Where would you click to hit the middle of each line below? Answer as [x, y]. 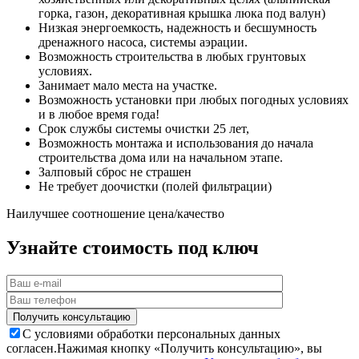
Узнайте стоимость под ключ [133, 247]
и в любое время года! [99, 114]
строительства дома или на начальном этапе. [161, 157]
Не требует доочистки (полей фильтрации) [155, 186]
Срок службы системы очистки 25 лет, [144, 128]
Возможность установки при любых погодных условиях [194, 99]
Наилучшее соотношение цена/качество [115, 213]
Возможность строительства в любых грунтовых [172, 56]
